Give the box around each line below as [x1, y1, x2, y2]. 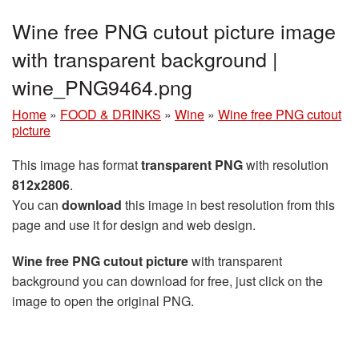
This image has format [12, 155, 141, 175]
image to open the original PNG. [12, 292, 194, 311]
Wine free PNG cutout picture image [12, 16, 336, 46]
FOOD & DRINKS [60, 105, 161, 124]
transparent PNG [141, 155, 243, 175]
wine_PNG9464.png [12, 72, 192, 102]
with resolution [243, 155, 329, 175]
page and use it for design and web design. [12, 216, 256, 235]
